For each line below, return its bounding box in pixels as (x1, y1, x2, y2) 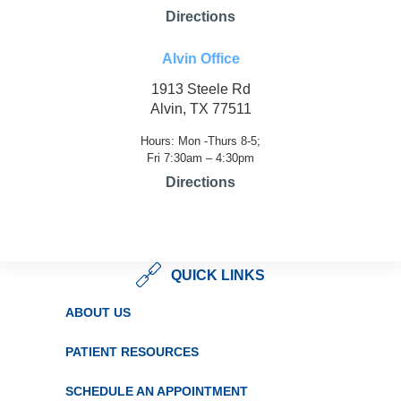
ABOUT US (64, 305, 131, 320)
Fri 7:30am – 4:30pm (147, 151, 254, 166)
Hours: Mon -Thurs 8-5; (141, 134, 260, 149)
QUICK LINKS (171, 267, 266, 283)
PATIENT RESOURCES (64, 345, 199, 360)
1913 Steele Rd (150, 81, 251, 98)
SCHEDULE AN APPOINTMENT (64, 384, 248, 399)
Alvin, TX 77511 (149, 101, 252, 117)
